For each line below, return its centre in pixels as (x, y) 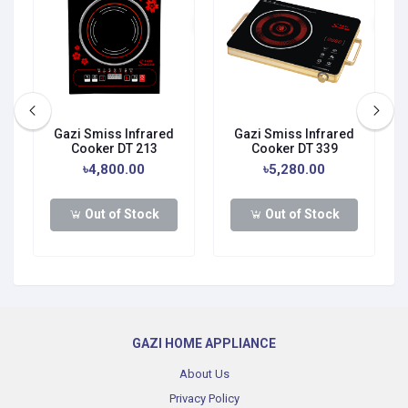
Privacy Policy (204, 398)
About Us (204, 373)
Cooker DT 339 (294, 148)
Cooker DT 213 (114, 148)
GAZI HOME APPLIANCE (204, 343)
